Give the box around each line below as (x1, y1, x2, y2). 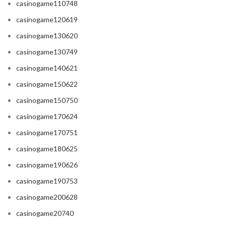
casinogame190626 (16, 160, 78, 169)
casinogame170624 (16, 112, 78, 121)
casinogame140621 (16, 64, 78, 73)
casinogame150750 (16, 96, 78, 105)
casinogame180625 (16, 144, 78, 153)
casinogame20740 (16, 209, 74, 218)
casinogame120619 (16, 15, 78, 24)
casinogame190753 (16, 177, 78, 186)
